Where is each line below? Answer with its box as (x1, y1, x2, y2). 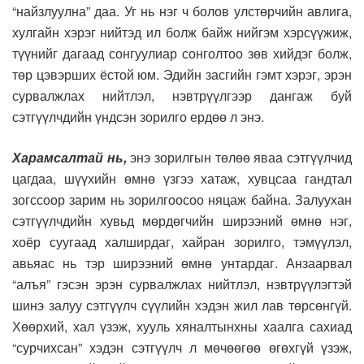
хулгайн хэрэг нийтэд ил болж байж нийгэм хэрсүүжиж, (12, 23, 352, 42)
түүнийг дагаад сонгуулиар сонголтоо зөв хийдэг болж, (12, 44, 352, 63)
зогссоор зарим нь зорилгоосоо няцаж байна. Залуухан (12, 190, 352, 210)
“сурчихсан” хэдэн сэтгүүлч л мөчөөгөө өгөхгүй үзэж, (12, 338, 352, 357)
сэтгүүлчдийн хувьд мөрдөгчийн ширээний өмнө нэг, (12, 211, 352, 231)
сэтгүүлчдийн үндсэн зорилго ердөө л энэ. (12, 107, 264, 127)
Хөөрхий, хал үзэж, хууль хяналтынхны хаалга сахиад (12, 317, 352, 336)
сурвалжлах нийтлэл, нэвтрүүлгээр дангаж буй (12, 86, 352, 106)
